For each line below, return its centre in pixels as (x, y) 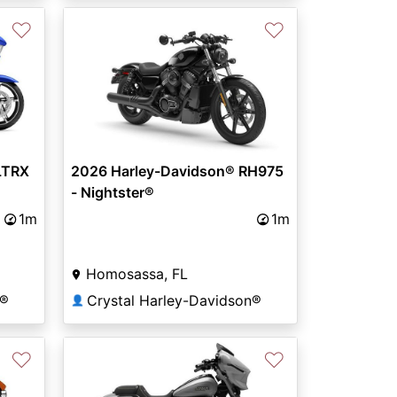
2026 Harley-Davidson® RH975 (177, 171)
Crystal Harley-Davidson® (174, 301)
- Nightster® (112, 193)
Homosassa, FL (136, 274)
